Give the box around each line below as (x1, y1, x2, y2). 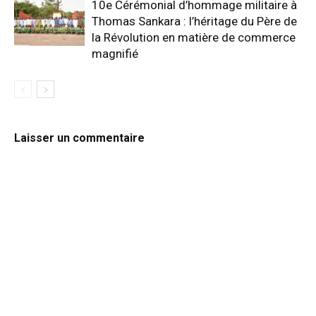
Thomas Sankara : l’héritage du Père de (92, 14, 297, 29)
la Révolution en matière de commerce (92, 30, 296, 45)
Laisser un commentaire (14, 131, 145, 145)
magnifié (92, 47, 138, 61)
